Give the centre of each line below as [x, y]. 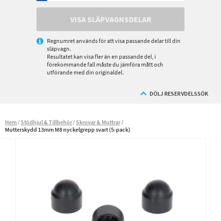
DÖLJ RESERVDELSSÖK [179, 93]
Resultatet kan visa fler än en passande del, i [101, 56]
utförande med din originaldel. [85, 72]
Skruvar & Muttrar [98, 122]
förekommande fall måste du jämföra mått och [105, 64]
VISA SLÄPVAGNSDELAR [110, 19]
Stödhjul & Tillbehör [46, 122]
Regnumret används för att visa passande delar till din [114, 41]
